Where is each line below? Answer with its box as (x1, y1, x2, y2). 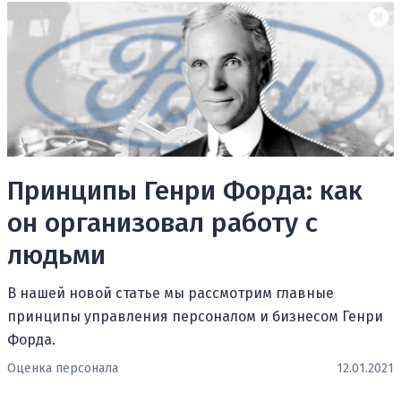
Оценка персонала (7, 360, 118, 376)
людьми (7, 238, 106, 271)
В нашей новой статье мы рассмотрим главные (7, 284, 334, 302)
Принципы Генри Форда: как (7, 174, 363, 207)
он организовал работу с (7, 206, 318, 239)
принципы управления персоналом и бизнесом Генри (7, 307, 383, 325)
